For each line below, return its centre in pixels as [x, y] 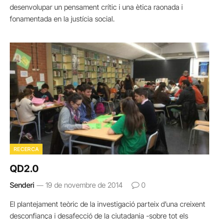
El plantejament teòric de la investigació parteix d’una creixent [108, 204]
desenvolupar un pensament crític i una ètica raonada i [96, 7]
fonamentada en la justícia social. [62, 19]
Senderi [22, 185]
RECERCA [26, 149]
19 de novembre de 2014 [84, 185]
